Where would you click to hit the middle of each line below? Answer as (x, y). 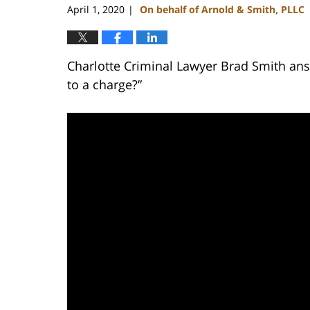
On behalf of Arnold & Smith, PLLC (222, 9)
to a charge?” (104, 84)
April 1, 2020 (96, 9)
